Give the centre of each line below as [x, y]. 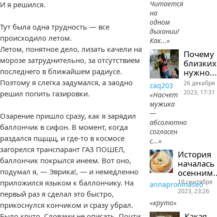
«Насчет [164, 94]
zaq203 [163, 85]
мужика [163, 104]
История [195, 154]
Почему [199, 54]
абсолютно [169, 122]
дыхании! [165, 31]
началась [196, 163]
